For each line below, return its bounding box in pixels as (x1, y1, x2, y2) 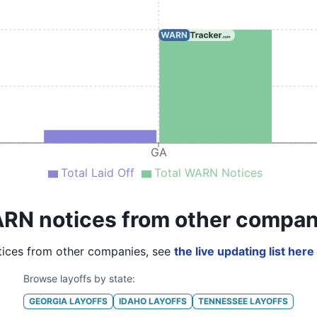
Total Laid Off (60, 166, 134, 180)
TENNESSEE (198, 295, 248, 306)
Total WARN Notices (154, 166, 263, 180)
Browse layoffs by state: (23, 272, 135, 284)
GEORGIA (29, 295, 67, 306)
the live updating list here (173, 244, 314, 258)
